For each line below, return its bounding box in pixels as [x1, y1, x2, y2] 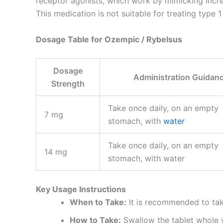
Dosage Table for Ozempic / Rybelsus [36, 34, 182, 44]
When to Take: [70, 197, 126, 208]
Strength [51, 79, 85, 89]
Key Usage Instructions [36, 184, 126, 195]
